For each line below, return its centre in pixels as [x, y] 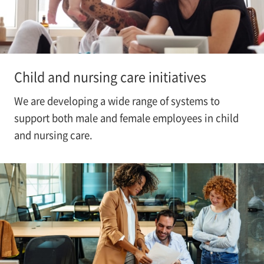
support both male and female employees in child [126, 118]
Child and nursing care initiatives [110, 76]
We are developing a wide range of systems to [117, 101]
